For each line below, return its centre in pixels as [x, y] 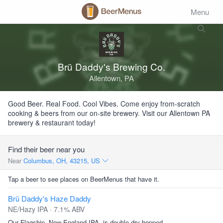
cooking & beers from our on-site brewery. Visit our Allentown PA [109, 113]
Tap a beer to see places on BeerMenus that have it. [84, 179]
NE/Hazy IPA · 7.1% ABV [46, 209]
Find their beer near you [46, 149]
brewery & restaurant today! [52, 122]
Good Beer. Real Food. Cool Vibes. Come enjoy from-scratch [104, 104]
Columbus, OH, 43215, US [63, 161]
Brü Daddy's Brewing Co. [111, 66]
